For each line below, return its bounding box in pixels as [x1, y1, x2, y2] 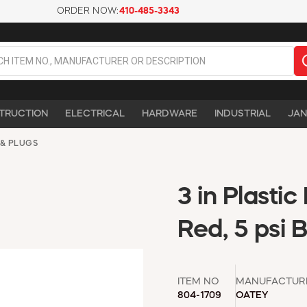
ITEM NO [177, 276, 219, 286]
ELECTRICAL [65, 108, 125, 119]
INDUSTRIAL [214, 108, 271, 119]
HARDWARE [142, 108, 197, 119]
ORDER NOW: [56, 7, 119, 16]
